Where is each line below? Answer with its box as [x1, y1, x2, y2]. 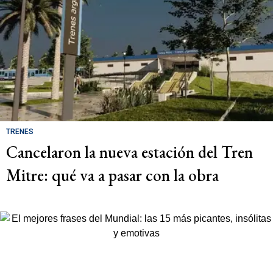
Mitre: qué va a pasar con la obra [6, 164, 219, 186]
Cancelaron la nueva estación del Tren [6, 141, 253, 163]
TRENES [6, 127, 34, 136]
